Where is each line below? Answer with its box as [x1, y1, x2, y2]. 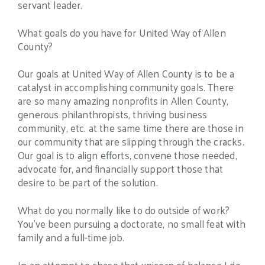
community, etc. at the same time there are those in [18, 119, 244, 137]
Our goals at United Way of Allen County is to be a [18, 64, 235, 83]
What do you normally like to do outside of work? [18, 201, 230, 219]
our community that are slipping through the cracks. [18, 132, 244, 151]
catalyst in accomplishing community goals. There [18, 78, 234, 96]
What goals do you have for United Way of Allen [18, 23, 226, 41]
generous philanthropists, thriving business [18, 105, 208, 124]
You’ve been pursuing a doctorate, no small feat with [18, 215, 245, 233]
